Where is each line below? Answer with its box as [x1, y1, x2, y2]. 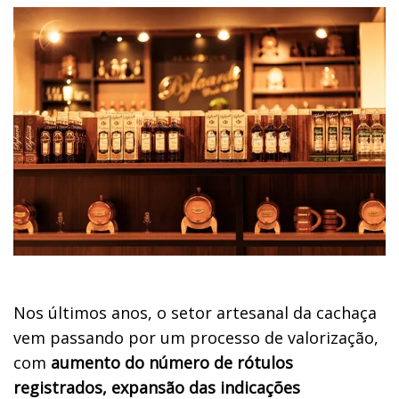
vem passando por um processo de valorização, [13, 326, 379, 348]
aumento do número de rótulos [51, 351, 293, 373]
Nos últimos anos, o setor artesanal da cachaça [13, 301, 377, 323]
